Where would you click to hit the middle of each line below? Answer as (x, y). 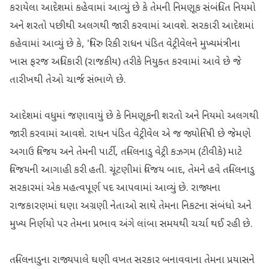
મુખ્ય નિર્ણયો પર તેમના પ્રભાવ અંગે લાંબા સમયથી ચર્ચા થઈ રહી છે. (131, 225)
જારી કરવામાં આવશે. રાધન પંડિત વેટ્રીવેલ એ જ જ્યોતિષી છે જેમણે (130, 134)
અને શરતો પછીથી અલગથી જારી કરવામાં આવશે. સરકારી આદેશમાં (132, 26)
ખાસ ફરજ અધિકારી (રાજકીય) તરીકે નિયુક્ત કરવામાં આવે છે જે (125, 62)
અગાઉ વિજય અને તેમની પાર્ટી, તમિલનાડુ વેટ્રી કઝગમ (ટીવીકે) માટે (126, 153)
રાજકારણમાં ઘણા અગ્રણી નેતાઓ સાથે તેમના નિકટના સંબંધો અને (131, 207)
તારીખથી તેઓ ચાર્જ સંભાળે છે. (68, 80)
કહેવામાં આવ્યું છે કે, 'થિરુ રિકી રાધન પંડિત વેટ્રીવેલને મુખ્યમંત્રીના (125, 44)
